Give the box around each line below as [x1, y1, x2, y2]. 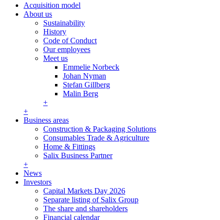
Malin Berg [63, 89, 98, 98]
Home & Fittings [43, 142, 95, 151]
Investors [24, 177, 52, 186]
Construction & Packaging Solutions [43, 124, 156, 133]
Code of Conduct [43, 36, 97, 45]
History [43, 27, 66, 36]
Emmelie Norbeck [63, 62, 119, 71]
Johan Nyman [63, 71, 106, 80]
